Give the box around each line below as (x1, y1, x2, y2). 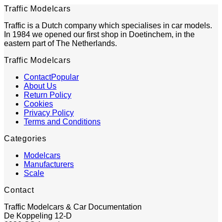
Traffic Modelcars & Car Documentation (4, 202, 142, 211)
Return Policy (24, 90, 71, 99)
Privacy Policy (24, 108, 74, 117)
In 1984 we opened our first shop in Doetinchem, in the (4, 30, 195, 39)
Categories (4, 134, 47, 143)
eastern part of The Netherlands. (4, 39, 117, 48)
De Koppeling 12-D (4, 211, 72, 220)
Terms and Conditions (24, 117, 101, 126)
